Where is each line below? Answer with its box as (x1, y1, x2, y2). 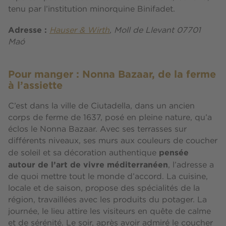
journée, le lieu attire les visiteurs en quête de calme (8, 208, 211, 216)
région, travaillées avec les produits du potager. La (8, 196, 207, 204)
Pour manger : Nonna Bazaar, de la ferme (8, 68, 216, 80)
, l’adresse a (168, 161, 214, 169)
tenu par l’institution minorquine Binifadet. (8, 6, 180, 14)
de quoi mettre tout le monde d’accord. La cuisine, (8, 173, 208, 181)
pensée (159, 148, 189, 157)
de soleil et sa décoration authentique (8, 149, 159, 157)
